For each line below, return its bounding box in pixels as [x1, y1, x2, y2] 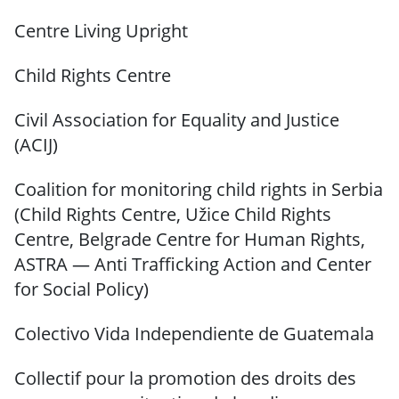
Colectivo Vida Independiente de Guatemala [14, 322, 374, 346]
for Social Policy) [14, 277, 149, 302]
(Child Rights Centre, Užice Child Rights [14, 202, 331, 227]
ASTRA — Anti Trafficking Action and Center [14, 252, 371, 277]
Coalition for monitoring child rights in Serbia [14, 177, 383, 202]
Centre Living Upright [14, 19, 188, 44]
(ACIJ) [14, 133, 58, 158]
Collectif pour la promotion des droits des [14, 366, 356, 391]
